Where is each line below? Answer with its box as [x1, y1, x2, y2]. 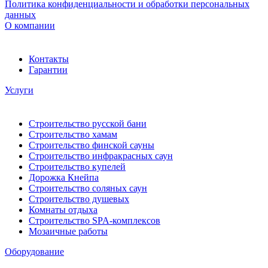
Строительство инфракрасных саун [29, 150, 173, 161]
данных [5, 9, 36, 20]
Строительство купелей [29, 161, 126, 172]
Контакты [29, 53, 69, 64]
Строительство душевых [29, 193, 129, 204]
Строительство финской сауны [29, 139, 154, 150]
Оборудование [5, 246, 64, 257]
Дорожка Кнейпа [29, 172, 99, 182]
